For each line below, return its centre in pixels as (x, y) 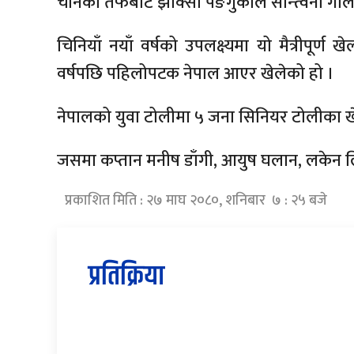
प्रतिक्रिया (126, 276)
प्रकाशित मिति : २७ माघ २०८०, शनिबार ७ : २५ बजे (196, 200)
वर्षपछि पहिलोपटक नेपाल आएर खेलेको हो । (196, 73)
